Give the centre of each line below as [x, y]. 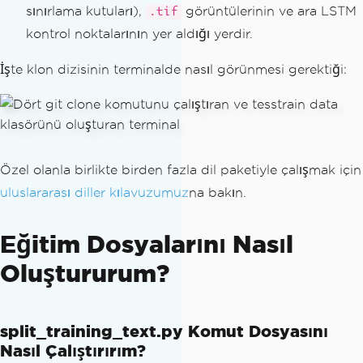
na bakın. [218, 193]
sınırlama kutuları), [86, 11]
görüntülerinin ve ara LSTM [269, 11]
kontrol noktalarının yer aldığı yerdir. [139, 34]
